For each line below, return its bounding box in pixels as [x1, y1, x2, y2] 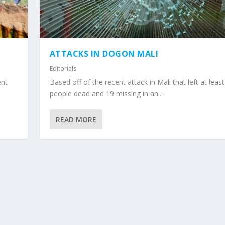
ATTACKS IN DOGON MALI [49, 48, 159, 59]
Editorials [49, 64, 76, 73]
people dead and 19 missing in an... [49, 88, 163, 98]
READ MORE [55, 114, 96, 124]
